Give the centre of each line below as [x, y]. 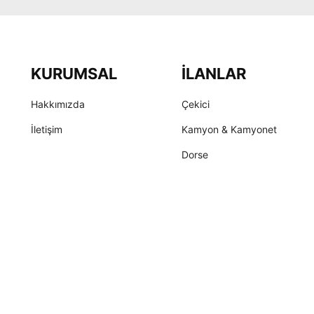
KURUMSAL [74, 73]
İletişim [46, 129]
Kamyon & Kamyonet [229, 129]
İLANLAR [213, 73]
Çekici [195, 104]
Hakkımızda [57, 104]
